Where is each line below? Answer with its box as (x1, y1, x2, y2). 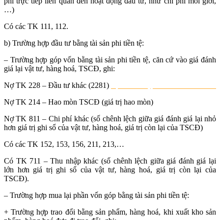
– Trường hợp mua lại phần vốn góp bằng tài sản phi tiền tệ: (4, 191, 189, 200)
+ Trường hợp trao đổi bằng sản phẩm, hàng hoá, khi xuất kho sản (4, 208, 216, 217)
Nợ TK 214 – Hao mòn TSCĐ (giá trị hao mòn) (4, 98, 153, 107)
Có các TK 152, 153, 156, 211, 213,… (4, 140, 124, 149)
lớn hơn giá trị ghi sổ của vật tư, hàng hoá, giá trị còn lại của (4, 165, 216, 174)
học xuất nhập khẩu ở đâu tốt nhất (111, 81, 216, 90)
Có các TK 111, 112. (4, 22, 68, 31)
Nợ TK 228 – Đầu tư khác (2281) (4, 81, 111, 90)
